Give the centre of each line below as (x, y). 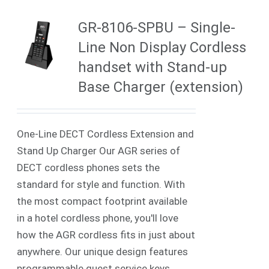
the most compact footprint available (102, 201)
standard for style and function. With (101, 184)
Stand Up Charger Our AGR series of (99, 150)
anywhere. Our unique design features (103, 251)
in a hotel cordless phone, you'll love (98, 218)
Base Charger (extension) (161, 87)
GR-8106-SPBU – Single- (157, 27)
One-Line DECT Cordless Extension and (106, 134)
